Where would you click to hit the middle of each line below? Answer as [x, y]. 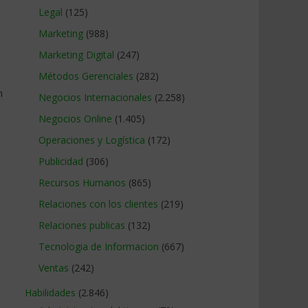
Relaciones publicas [82, 225]
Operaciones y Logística [92, 140]
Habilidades [50, 293]
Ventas [54, 268]
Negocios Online [75, 119]
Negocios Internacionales [95, 97]
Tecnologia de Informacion [99, 246]
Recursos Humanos [82, 183]
